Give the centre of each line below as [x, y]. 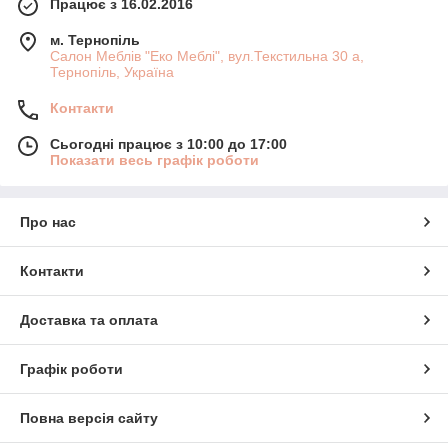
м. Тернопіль [95, 40]
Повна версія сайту [89, 418]
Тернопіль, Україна [112, 72]
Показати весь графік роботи [154, 160]
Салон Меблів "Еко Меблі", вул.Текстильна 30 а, [207, 56]
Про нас [48, 222]
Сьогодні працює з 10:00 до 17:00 [168, 144]
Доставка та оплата [89, 320]
